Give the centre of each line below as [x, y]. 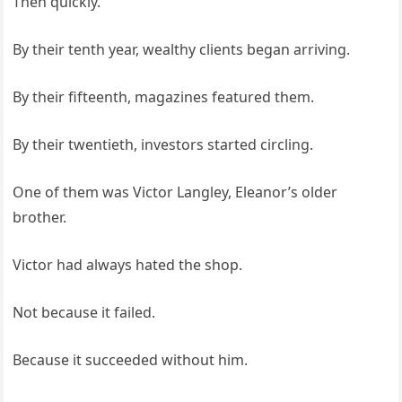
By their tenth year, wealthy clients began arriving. [182, 50]
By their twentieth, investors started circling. [163, 145]
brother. [40, 218]
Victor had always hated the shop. [128, 265]
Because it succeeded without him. [131, 360]
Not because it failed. [84, 313]
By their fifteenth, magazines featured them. [164, 97]
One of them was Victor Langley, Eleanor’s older [175, 192]
